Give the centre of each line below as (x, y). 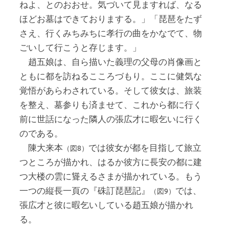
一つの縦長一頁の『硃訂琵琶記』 (85, 190)
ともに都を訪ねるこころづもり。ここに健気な (111, 76)
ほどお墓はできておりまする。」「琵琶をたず (111, 18)
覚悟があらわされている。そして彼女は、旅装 (111, 90)
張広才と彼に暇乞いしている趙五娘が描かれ (106, 204)
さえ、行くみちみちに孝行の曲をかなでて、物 (111, 33)
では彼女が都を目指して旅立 (145, 147)
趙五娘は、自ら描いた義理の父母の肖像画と (111, 61)
